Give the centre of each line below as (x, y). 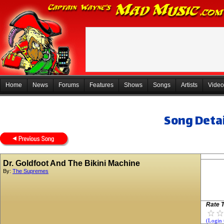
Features (101, 85)
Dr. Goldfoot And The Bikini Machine (71, 163)
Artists (189, 85)
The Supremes (30, 171)
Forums (69, 85)
